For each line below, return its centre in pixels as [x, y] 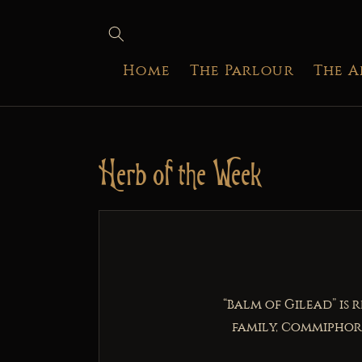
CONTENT [48, 25]
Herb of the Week [180, 173]
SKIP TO [40, 11]
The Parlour [242, 70]
